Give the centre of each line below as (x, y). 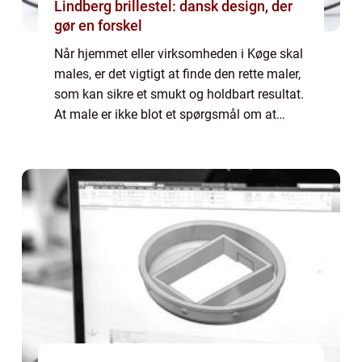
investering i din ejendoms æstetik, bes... (169, 154)
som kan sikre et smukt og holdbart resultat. (179, 94)
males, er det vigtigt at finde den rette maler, (177, 74)
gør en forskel (98, 25)
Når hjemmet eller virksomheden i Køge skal (179, 53)
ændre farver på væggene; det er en (154, 134)
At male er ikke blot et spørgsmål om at (165, 114)
